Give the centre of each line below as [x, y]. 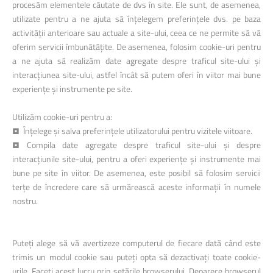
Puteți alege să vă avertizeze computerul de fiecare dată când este [136, 243]
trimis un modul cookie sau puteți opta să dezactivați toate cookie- [136, 257]
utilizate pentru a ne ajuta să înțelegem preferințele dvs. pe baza [136, 19]
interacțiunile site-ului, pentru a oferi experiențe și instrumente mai [136, 159]
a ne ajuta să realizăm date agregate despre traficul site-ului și [136, 61]
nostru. [25, 201]
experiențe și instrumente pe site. [72, 89]
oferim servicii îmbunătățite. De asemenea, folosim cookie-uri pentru [136, 47]
